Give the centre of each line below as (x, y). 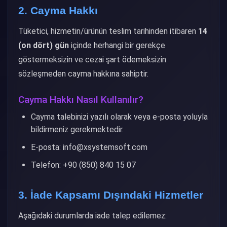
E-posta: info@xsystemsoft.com (89, 147)
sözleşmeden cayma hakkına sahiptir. (83, 74)
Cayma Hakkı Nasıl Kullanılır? (81, 100)
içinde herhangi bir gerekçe (117, 45)
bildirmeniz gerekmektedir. (77, 129)
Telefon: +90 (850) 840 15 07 (83, 165)
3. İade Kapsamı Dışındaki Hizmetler (111, 195)
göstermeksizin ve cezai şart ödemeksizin (92, 60)
